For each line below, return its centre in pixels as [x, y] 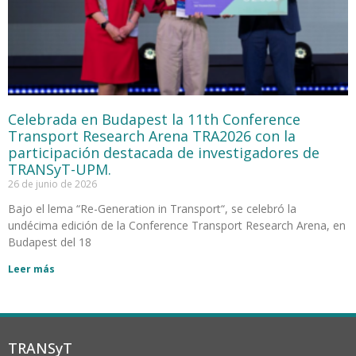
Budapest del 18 [50, 242]
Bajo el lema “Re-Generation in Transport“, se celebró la [152, 208]
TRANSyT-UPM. [60, 169]
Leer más [31, 269]
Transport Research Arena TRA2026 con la [152, 135]
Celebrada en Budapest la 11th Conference [154, 119]
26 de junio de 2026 [52, 184]
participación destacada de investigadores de [164, 152]
